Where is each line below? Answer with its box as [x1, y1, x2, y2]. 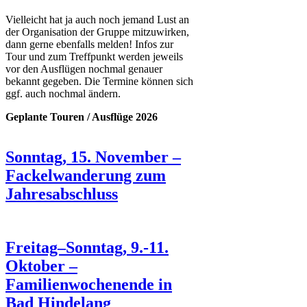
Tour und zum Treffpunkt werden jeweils [5, 50, 183, 62]
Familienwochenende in [5, 275, 172, 293]
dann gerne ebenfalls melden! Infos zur [5, 38, 173, 50]
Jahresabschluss [5, 184, 118, 203]
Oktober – [5, 256, 77, 275]
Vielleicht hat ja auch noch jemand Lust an [5, 13, 189, 25]
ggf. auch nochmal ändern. [5, 87, 121, 99]
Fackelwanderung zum [5, 166, 166, 184]
